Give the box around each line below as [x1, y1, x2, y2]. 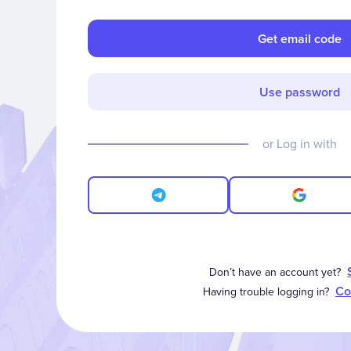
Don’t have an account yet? [209, 263, 344, 280]
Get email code [257, 29, 342, 48]
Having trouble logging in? [203, 283, 329, 299]
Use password [259, 82, 340, 101]
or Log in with [262, 134, 337, 152]
